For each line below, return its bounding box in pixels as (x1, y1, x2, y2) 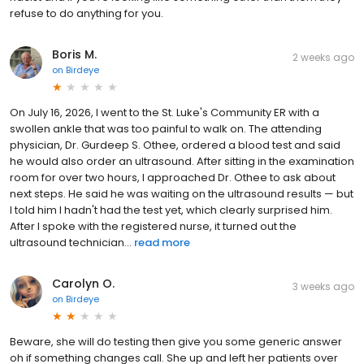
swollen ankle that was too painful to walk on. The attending (10, 121, 322, 137)
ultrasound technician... (10, 235, 132, 251)
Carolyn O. (52, 275, 115, 292)
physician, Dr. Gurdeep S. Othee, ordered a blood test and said (10, 137, 340, 154)
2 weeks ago (292, 50, 354, 65)
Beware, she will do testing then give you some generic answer (10, 334, 342, 350)
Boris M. (52, 46, 97, 63)
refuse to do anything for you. (10, 6, 163, 22)
